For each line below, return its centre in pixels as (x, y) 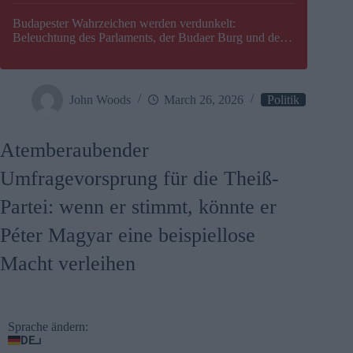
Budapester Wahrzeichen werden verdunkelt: (124, 24)
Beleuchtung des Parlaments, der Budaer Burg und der (148, 38)
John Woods (100, 99)
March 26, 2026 (204, 99)
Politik (283, 99)
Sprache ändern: (48, 327)
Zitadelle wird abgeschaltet (79, 52)
